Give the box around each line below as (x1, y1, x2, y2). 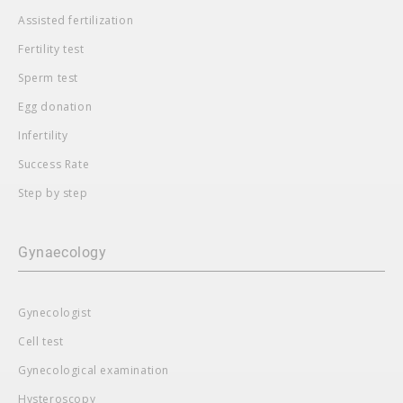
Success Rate (18, 156, 90, 172)
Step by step (18, 184, 88, 201)
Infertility (18, 127, 68, 143)
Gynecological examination (18, 362, 169, 378)
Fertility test (18, 40, 85, 57)
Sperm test (18, 69, 78, 85)
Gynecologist (18, 304, 92, 320)
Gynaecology (18, 243, 107, 261)
